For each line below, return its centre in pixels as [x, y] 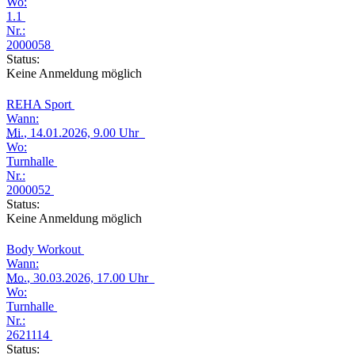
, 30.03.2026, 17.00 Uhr [91, 278]
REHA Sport [40, 104]
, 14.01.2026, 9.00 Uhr [84, 133]
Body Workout [45, 249]
